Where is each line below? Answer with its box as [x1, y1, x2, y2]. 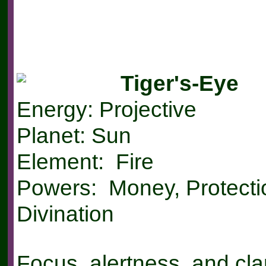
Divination [16, 201, 114, 227]
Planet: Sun [16, 123, 131, 148]
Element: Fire [16, 149, 154, 175]
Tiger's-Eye [120, 71, 239, 96]
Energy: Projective [16, 97, 197, 122]
